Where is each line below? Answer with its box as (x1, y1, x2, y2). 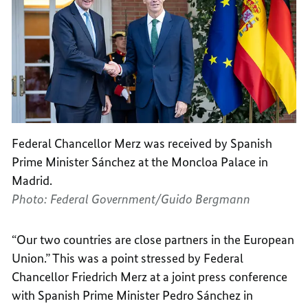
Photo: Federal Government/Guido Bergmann (12, 191, 251, 208)
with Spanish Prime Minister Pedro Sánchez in (12, 287, 254, 304)
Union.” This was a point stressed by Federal (12, 250, 244, 267)
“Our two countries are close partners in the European (12, 232, 295, 248)
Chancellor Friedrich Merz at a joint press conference (12, 269, 288, 285)
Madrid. (12, 173, 53, 189)
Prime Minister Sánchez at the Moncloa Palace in (12, 154, 269, 170)
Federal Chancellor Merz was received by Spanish (12, 135, 273, 152)
